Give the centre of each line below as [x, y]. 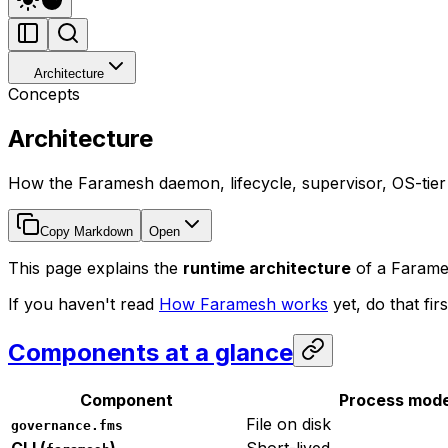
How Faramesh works [243, 303]
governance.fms [67, 425]
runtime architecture [267, 267]
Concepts [44, 94]
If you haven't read [83, 303]
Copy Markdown [86, 231]
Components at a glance [150, 352]
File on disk [288, 423]
